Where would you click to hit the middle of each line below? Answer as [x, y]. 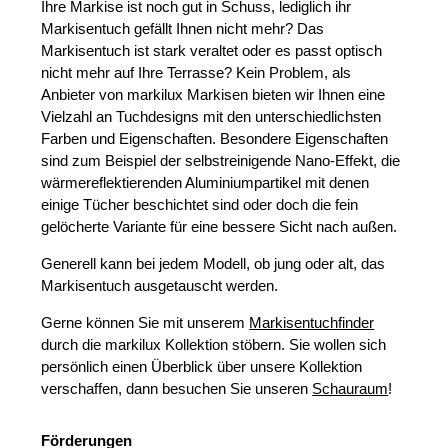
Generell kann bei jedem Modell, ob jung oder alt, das [213, 263]
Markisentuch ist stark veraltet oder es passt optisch [212, 50]
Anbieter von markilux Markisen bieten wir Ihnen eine [213, 94]
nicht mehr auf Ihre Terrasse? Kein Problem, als [196, 72]
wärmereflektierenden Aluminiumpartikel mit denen [205, 182]
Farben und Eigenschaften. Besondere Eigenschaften [215, 138]
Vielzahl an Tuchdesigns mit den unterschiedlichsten [211, 116]
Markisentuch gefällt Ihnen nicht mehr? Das [183, 28]
